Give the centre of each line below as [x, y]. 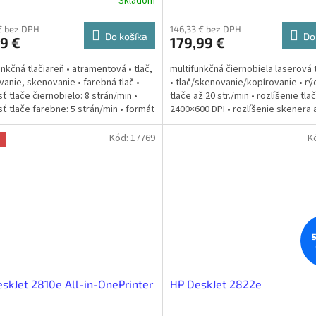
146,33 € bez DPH [205, 29]
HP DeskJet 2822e [215, 284]
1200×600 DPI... [200, 122]
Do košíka [126, 36]
